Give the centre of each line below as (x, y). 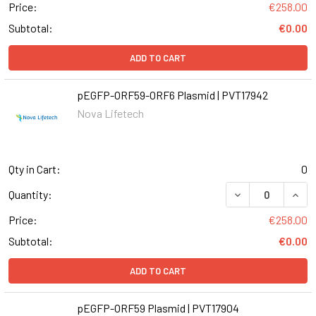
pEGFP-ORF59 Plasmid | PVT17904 (158, 308)
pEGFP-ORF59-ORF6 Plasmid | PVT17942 (172, 95)
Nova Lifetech (110, 114)
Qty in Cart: (35, 169)
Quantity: (30, 194)
